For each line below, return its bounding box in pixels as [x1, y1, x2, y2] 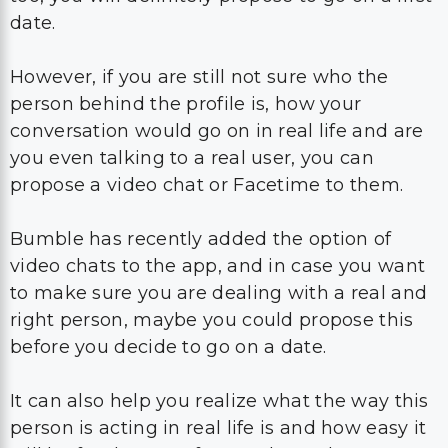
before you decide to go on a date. [10, 240, 327, 262]
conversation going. [10, 375, 192, 397]
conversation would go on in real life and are [10, 24, 424, 46]
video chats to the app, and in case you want [10, 159, 426, 181]
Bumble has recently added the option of [10, 132, 392, 154]
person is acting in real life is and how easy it [10, 321, 427, 343]
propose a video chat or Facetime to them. [10, 78, 404, 100]
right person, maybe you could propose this [10, 213, 414, 235]
